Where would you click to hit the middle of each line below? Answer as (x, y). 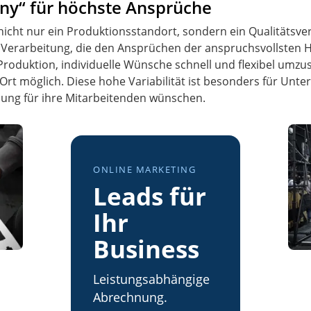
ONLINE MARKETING (144, 169)
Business (146, 249)
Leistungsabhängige (151, 279)
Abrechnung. (130, 297)
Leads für (149, 196)
